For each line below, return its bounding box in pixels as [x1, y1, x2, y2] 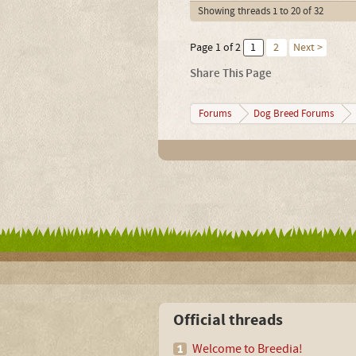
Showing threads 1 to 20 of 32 [197, 5, 323, 17]
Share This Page [189, 66, 272, 81]
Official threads [173, 310, 283, 331]
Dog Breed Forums [253, 107, 334, 120]
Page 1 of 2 [189, 41, 241, 55]
